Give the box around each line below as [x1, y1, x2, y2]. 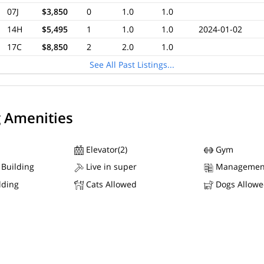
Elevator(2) [84, 144, 127, 155]
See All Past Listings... [90, 59, 174, 70]
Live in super [84, 161, 137, 173]
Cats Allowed [84, 178, 137, 190]
